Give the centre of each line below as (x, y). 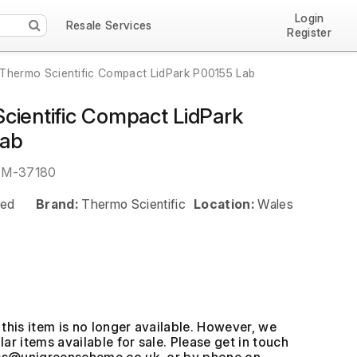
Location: (224, 204)
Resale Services (109, 25)
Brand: (57, 204)
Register (310, 32)
